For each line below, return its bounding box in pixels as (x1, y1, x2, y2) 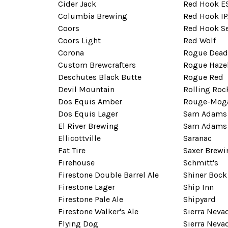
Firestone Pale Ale (58, 194, 123, 204)
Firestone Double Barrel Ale (58, 169, 159, 180)
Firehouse (58, 157, 95, 167)
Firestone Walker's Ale (58, 206, 138, 216)
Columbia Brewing (58, 11, 127, 21)
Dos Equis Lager (58, 108, 118, 119)
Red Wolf (183, 35, 216, 45)
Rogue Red (183, 72, 223, 82)
